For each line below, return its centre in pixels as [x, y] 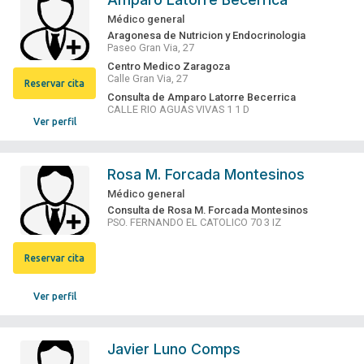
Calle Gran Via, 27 [148, 79]
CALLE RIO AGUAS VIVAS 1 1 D [179, 110]
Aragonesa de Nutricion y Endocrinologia [207, 36]
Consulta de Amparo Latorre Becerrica [202, 97]
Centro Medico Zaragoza [169, 67]
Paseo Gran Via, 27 [151, 48]
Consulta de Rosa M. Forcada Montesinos [208, 210]
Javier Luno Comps [174, 349]
